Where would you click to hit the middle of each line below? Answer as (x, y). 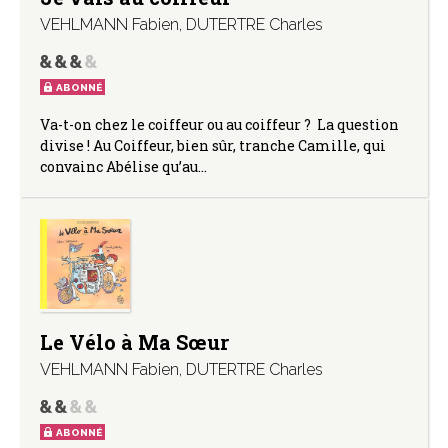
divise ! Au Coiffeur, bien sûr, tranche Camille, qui (213, 145)
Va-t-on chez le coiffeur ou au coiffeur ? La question (219, 124)
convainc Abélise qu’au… (123, 166)
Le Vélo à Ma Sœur (134, 342)
